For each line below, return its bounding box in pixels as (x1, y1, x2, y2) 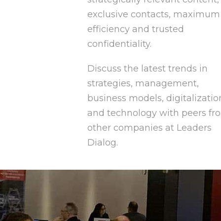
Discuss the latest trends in (87, 63, 208, 74)
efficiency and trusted (87, 24, 184, 35)
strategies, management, (87, 78, 199, 89)
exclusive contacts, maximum (87, 9, 220, 20)
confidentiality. (87, 38, 154, 50)
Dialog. (87, 137, 118, 148)
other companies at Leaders (87, 122, 212, 134)
